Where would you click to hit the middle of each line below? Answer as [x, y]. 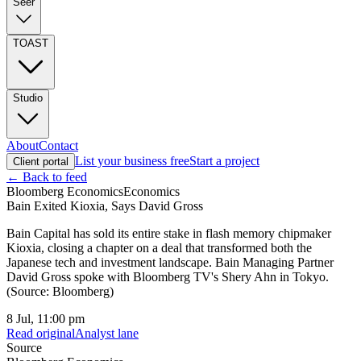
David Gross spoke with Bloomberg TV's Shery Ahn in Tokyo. [168, 277]
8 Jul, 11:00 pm [46, 319]
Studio [28, 98]
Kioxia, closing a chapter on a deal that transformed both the [159, 248]
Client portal [41, 162]
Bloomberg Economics [65, 192]
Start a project [224, 161]
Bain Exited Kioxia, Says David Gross [105, 206]
